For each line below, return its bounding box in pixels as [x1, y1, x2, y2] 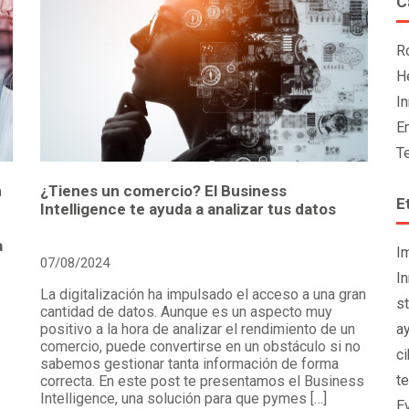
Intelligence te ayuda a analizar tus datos [40, 200, 336, 219]
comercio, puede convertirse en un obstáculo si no [40, 338, 361, 356]
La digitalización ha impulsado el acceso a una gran [40, 286, 366, 304]
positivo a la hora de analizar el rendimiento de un [40, 320, 355, 339]
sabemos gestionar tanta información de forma [40, 355, 339, 373]
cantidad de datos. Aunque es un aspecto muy [40, 303, 332, 321]
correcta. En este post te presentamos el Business [40, 372, 364, 391]
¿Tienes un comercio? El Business [40, 182, 287, 201]
